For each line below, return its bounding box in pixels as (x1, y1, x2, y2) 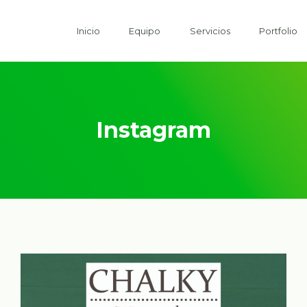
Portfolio (259, 25, 298, 36)
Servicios (189, 25, 230, 36)
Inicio (76, 25, 100, 36)
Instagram (96, 116, 211, 143)
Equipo (129, 25, 161, 36)
